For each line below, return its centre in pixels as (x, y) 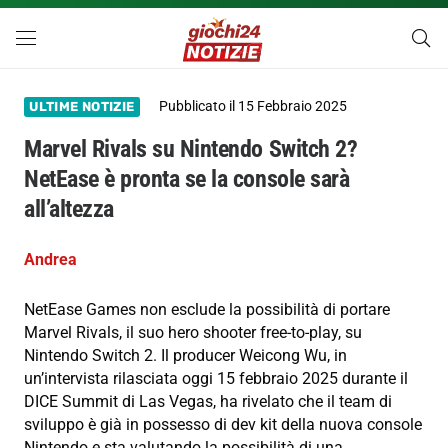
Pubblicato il (199, 107)
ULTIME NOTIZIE (82, 107)
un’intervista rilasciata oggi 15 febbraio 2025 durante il (216, 379)
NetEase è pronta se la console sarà (187, 179)
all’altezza (69, 209)
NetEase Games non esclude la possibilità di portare (207, 310)
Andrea (50, 260)
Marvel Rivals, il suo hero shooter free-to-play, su (193, 333)
